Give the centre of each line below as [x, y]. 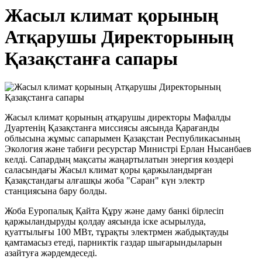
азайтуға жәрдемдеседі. [51, 253]
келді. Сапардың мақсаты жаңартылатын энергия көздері [119, 160]
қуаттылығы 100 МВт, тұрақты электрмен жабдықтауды [117, 232]
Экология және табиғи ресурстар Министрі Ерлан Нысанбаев [128, 149]
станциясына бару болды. [56, 191]
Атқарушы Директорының [119, 37]
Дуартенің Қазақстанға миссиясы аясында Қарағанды [112, 128]
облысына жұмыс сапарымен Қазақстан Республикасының [123, 139]
